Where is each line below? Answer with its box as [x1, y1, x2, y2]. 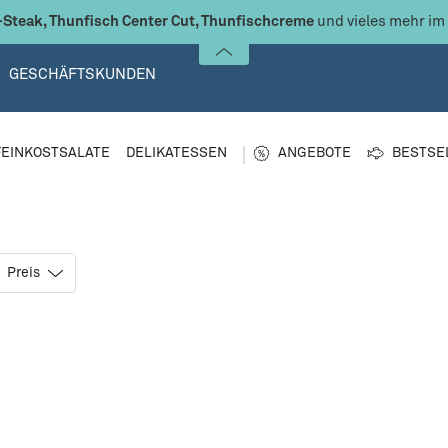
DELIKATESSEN [126, 146, 227, 160]
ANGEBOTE [278, 146, 351, 160]
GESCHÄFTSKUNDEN [9, 67, 156, 82]
